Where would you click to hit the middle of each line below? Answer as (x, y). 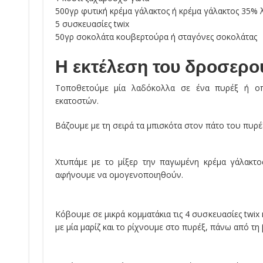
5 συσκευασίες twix (92, 24)
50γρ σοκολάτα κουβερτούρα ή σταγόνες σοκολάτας (156, 37)
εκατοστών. (77, 101)
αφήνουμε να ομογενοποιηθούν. (119, 175)
